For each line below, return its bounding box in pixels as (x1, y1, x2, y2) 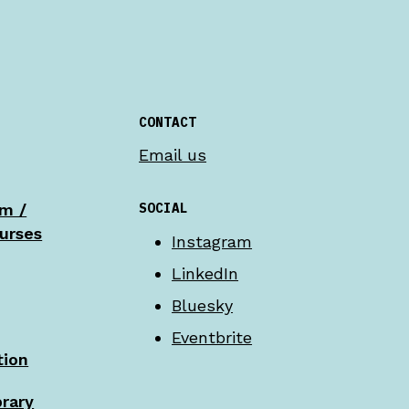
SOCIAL (139, 199, 189, 217)
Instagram (172, 231, 253, 251)
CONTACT (139, 113, 197, 131)
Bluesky (172, 295, 234, 315)
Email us (139, 145, 207, 165)
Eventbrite (172, 327, 253, 347)
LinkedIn (172, 263, 239, 283)
